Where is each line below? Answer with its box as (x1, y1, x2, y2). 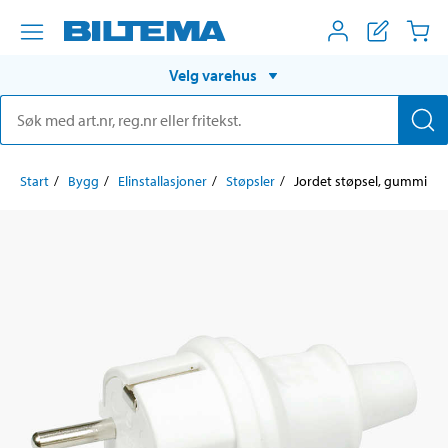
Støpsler (226, 171, 275, 190)
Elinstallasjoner (118, 171, 207, 190)
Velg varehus (169, 64, 257, 85)
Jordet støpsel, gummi (294, 171, 427, 190)
